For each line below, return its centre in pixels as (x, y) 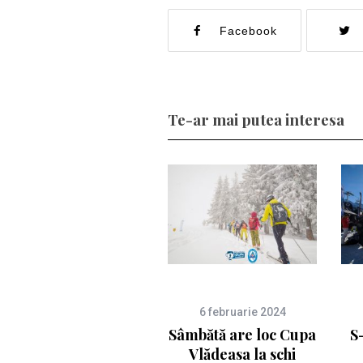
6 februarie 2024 (242, 312)
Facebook (249, 31)
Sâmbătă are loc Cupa (242, 335)
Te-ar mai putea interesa (256, 120)
